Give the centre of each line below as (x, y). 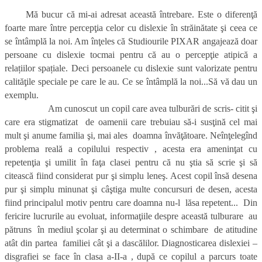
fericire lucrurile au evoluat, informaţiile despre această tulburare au (131, 216)
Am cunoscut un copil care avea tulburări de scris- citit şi (131, 109)
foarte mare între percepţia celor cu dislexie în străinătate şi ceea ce (131, 28)
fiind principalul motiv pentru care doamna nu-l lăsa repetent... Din (131, 203)
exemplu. (22, 95)
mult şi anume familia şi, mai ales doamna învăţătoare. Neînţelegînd (131, 136)
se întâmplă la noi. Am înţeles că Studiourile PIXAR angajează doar (131, 42)
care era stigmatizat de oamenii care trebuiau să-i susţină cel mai (131, 122)
